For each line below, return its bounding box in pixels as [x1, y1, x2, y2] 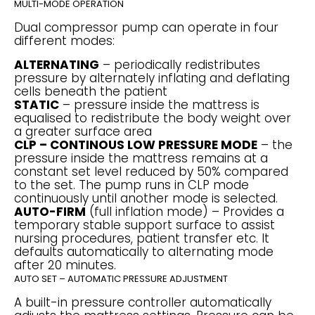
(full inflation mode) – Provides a [86, 203, 284, 220]
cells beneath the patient [14, 83, 167, 100]
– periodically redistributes [99, 56, 260, 73]
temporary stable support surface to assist [14, 217, 275, 233]
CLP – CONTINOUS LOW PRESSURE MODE [14, 136, 257, 153]
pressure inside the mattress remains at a [14, 150, 268, 167]
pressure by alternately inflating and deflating [14, 70, 290, 86]
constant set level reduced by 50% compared [14, 163, 288, 180]
